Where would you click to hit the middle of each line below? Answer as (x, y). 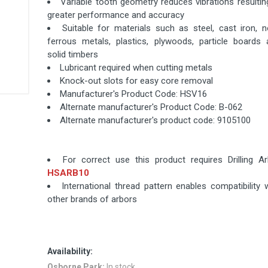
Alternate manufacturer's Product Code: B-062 (151, 107)
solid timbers (73, 54)
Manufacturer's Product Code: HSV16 (133, 94)
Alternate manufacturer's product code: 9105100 (155, 120)
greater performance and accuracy (116, 15)
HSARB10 (68, 173)
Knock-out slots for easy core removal (136, 81)
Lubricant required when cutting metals (136, 68)
